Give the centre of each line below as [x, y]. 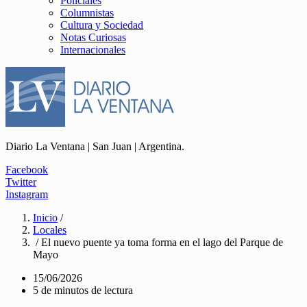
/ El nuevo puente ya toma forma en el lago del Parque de [158, 242]
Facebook [27, 170]
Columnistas [87, 13]
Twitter [21, 182]
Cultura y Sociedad [102, 25]
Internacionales [93, 50]
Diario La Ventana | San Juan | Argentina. [95, 146]
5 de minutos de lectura [83, 290]
